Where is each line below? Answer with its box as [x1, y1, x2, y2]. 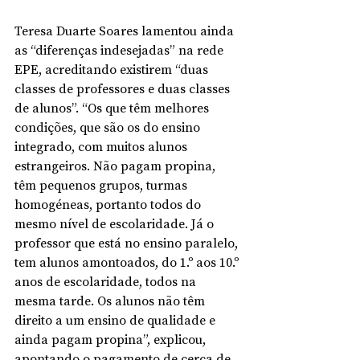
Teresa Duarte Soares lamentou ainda [14, 22, 237, 39]
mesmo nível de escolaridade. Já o [14, 215, 217, 232]
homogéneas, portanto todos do [14, 195, 204, 213]
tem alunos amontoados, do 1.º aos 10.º [14, 253, 242, 271]
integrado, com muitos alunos [14, 137, 190, 155]
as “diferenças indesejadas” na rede [14, 41, 227, 59]
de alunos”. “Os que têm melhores [14, 99, 212, 117]
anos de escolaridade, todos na [14, 272, 199, 290]
